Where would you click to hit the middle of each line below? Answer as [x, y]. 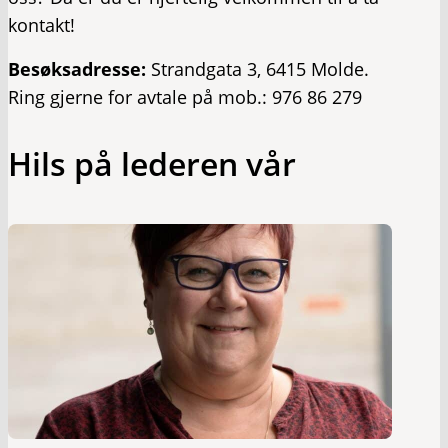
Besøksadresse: [79, 68]
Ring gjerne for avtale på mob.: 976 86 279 [185, 96]
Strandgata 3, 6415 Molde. [260, 68]
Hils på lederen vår [152, 163]
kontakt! [41, 24]
